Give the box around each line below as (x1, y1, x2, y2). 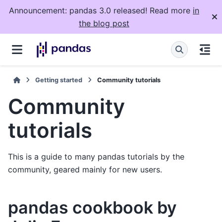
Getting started (35, 76, 83, 84)
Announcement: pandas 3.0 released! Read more (9, 5, 193, 15)
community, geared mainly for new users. (8, 165, 162, 175)
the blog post (79, 18, 129, 28)
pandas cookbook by (8, 197, 177, 218)
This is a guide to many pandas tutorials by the (8, 152, 184, 162)
